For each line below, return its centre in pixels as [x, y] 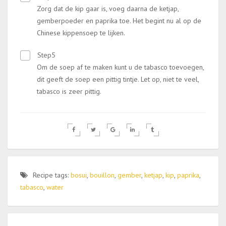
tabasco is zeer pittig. [69, 91]
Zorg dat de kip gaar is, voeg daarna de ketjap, [108, 9]
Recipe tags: [52, 175]
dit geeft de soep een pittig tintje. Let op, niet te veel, [118, 79]
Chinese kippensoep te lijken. [81, 33]
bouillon [102, 175]
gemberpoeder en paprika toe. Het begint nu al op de [119, 21]
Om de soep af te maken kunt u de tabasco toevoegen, [120, 67]
